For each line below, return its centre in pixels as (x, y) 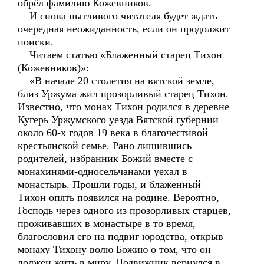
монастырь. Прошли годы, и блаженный (109, 184)
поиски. (36, 42)
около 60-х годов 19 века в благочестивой (113, 133)
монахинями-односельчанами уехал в (103, 171)
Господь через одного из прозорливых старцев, (124, 210)
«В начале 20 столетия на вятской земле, (116, 81)
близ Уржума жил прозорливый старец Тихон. (123, 94)
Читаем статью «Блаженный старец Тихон (120, 55)
